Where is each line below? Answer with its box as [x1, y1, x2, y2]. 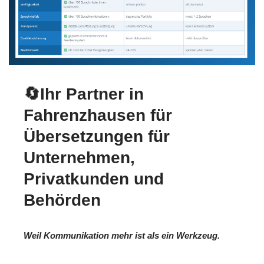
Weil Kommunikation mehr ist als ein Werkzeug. [24, 230, 220, 241]
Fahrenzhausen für [24, 106, 172, 125]
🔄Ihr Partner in [24, 85, 144, 104]
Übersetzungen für [24, 127, 170, 146]
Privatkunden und [24, 170, 164, 189]
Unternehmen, [24, 148, 135, 167]
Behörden [24, 191, 101, 210]
